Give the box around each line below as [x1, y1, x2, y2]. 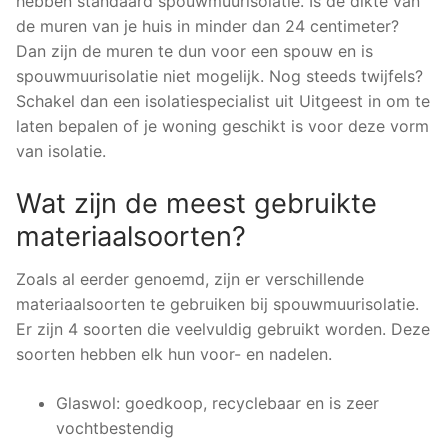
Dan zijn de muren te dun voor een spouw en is [16, 40, 373, 61]
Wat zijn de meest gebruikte [16, 186, 377, 220]
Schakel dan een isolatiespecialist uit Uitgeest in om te [16, 90, 430, 111]
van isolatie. [16, 140, 106, 161]
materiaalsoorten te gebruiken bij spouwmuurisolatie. [16, 294, 419, 315]
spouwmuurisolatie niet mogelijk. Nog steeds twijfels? [16, 65, 423, 86]
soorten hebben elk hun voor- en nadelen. [16, 344, 332, 365]
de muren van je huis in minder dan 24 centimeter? [16, 15, 399, 36]
